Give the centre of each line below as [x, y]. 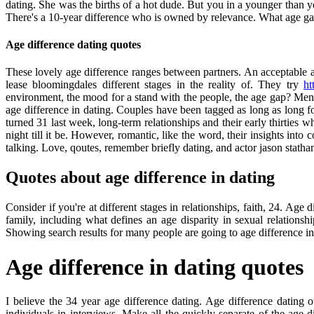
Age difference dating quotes [73, 45]
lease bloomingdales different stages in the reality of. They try [155, 85]
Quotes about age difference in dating [140, 178]
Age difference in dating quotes [155, 267]
